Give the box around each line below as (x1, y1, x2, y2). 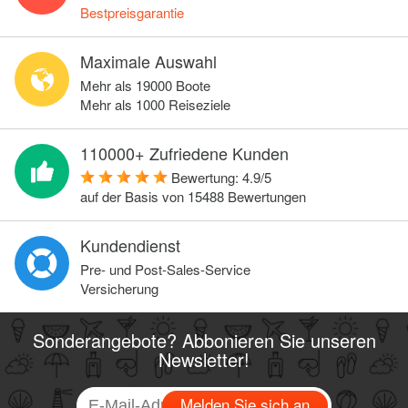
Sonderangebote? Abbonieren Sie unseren (32, 327, 376, 353)
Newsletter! (158, 346, 250, 372)
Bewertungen (224, 187, 306, 206)
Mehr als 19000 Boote (80, 76, 210, 95)
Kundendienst (80, 233, 180, 257)
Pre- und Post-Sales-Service (80, 260, 250, 279)
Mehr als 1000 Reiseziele (80, 95, 230, 114)
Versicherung (80, 279, 158, 298)
